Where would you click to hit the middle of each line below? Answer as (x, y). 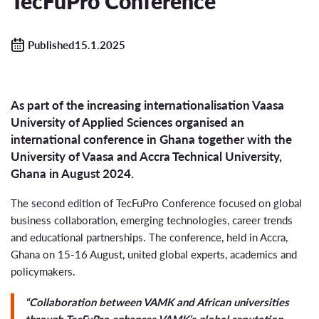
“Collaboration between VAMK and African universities (157, 302)
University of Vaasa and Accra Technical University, (146, 157)
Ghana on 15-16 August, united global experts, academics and (154, 253)
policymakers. (43, 271)
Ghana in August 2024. (72, 174)
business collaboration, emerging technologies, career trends (152, 219)
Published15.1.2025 (76, 44)
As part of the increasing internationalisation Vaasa (147, 105)
